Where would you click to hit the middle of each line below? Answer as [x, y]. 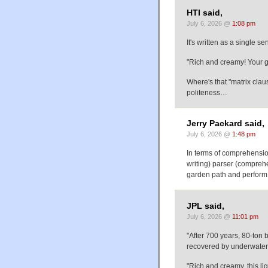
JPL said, [205, 206]
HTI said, [205, 13]
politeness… [207, 92]
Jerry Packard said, [226, 124]
